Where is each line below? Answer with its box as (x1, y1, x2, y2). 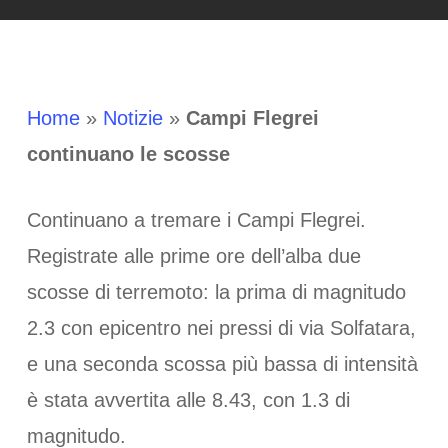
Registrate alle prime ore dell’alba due (26, 245, 361, 267)
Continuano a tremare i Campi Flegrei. (26, 209, 366, 231)
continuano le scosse (26, 143, 230, 165)
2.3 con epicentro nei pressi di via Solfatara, (26, 317, 416, 339)
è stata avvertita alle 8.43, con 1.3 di (26, 389, 350, 411)
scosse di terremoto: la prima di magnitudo (26, 281, 406, 303)
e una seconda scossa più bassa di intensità (26, 353, 418, 375)
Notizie (102, 107, 163, 129)
